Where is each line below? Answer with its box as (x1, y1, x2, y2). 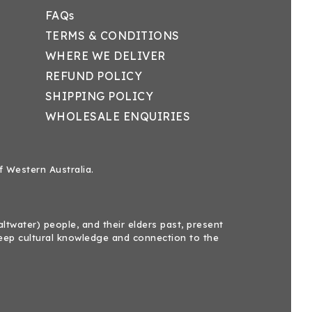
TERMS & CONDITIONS (45, 29, 180, 42)
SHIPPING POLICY (45, 89, 154, 103)
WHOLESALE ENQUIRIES (45, 109, 191, 123)
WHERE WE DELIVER (45, 49, 166, 63)
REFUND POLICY (45, 69, 143, 83)
